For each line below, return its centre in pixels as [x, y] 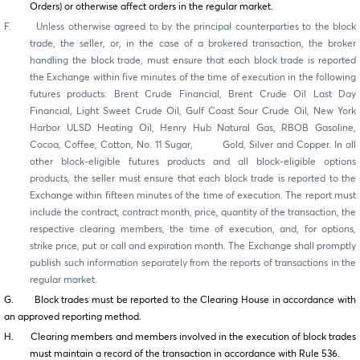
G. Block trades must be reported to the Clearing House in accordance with [180, 301]
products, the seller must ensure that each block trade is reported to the [193, 180]
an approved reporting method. [73, 318]
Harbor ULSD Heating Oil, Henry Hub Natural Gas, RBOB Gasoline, [193, 129]
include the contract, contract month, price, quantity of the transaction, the [193, 213]
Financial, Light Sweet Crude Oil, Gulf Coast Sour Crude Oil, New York [193, 112]
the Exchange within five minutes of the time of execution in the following [193, 78]
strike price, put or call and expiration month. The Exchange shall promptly [193, 247]
